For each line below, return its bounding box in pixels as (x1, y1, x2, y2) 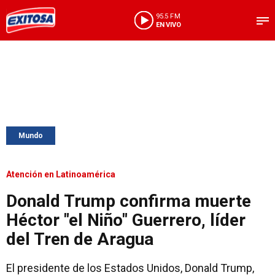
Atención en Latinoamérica (6, 169, 115, 179)
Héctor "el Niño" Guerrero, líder (6, 210, 246, 230)
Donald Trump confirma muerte (6, 191, 251, 211)
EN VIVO (155, 20, 181, 29)
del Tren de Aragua (6, 229, 153, 249)
